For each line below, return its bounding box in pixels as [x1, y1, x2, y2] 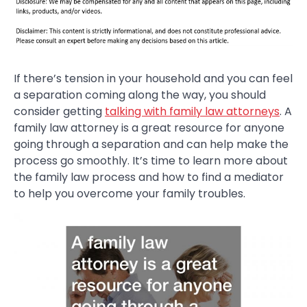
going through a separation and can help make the [14, 136, 288, 153]
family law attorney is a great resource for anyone [14, 120, 284, 136]
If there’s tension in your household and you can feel [14, 71, 293, 87]
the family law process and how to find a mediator [14, 169, 284, 186]
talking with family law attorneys [105, 103, 280, 120]
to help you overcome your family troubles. [14, 186, 245, 202]
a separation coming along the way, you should [14, 87, 266, 103]
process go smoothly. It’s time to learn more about [14, 153, 288, 169]
